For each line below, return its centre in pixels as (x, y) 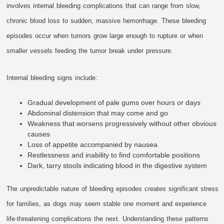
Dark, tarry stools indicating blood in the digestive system (117, 166)
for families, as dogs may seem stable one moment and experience (107, 204)
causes (39, 134)
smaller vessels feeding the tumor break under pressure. (90, 51)
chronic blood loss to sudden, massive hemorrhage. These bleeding (106, 21)
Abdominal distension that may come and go (98, 113)
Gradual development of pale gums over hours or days (114, 103)
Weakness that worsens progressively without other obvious (122, 124)
